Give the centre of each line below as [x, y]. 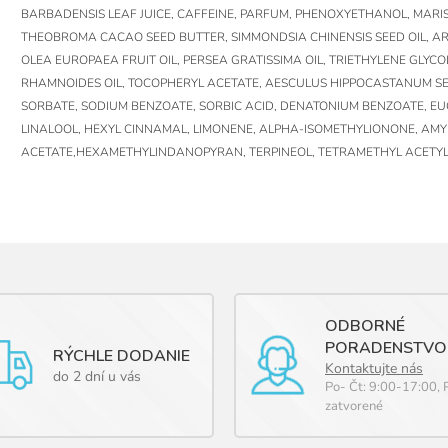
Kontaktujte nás [374, 368]
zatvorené [354, 405]
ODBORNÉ [365, 325]
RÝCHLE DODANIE [122, 355]
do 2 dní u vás [97, 376]
